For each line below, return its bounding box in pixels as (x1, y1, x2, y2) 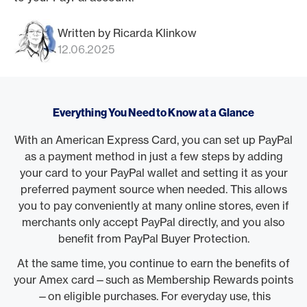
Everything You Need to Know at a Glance (52, 106, 255, 119)
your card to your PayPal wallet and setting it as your (19, 166, 288, 180)
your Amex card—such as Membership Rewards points (14, 273, 293, 286)
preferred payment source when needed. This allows (20, 182, 287, 196)
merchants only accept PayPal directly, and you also (22, 215, 285, 229)
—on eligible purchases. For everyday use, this (36, 289, 271, 303)
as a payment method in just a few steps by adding (24, 149, 283, 163)
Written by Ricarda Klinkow (58, 26, 197, 40)
